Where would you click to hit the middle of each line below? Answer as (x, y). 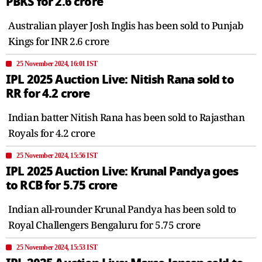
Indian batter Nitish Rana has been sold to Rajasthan (126, 117)
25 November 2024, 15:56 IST (57, 155)
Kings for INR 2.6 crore (59, 41)
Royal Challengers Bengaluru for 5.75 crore (104, 225)
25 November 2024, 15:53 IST (57, 247)
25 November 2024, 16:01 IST (57, 63)
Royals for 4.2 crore (51, 133)
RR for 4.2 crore (48, 93)
